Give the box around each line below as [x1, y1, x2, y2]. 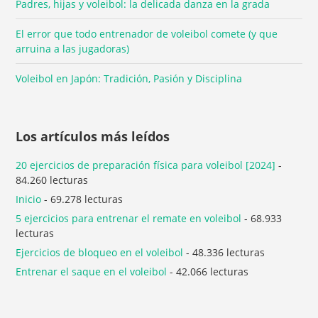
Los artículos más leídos [16, 127, 170, 145]
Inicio [16, 192, 42, 206]
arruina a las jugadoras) [16, 41, 130, 55]
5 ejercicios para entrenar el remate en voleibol [16, 211, 242, 225]
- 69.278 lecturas [41, 192, 124, 206]
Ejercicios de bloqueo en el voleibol [16, 245, 184, 259]
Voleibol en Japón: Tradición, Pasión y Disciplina [16, 71, 243, 85]
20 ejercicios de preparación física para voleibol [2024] [16, 158, 276, 172]
